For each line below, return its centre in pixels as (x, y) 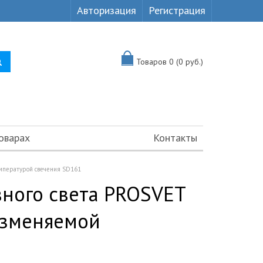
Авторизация (107, 10)
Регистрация (177, 10)
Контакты (175, 138)
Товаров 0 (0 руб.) (170, 62)
